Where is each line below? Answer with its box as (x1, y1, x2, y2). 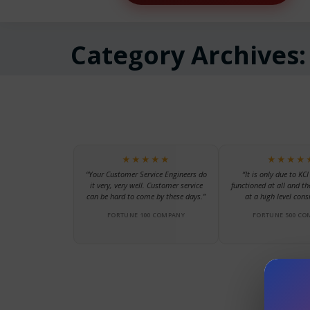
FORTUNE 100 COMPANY (107, 210, 185, 219)
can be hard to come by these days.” (86, 190, 206, 201)
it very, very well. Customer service (89, 179, 203, 190)
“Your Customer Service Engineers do (85, 168, 207, 179)
